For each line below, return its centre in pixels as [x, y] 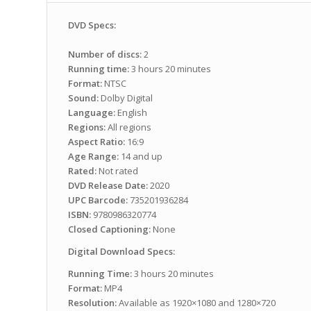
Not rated [117, 171]
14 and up [141, 157]
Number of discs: [105, 54]
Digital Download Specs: [121, 252]
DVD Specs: [92, 25]
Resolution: [92, 303]
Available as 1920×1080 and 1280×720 [196, 303]
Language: [92, 113]
